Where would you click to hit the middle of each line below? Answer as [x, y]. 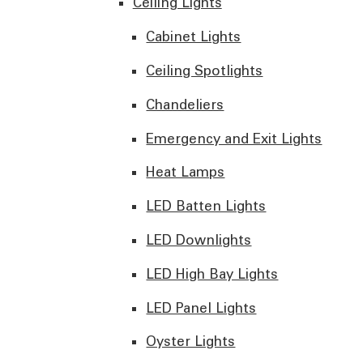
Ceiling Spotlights [205, 70]
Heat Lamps [186, 172]
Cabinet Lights [194, 37]
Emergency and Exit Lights [234, 138]
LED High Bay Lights [212, 273]
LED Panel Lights [201, 307]
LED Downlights [199, 239]
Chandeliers [185, 104]
